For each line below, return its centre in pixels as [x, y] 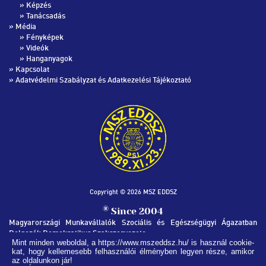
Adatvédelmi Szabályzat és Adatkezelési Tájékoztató [103, 80]
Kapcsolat [32, 69]
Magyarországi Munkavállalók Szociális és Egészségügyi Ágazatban [133, 222]
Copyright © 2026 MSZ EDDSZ [133, 191]
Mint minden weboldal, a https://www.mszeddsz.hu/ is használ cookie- [133, 243]
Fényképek [45, 37]
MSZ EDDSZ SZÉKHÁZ [47, 255]
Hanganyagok [49, 58]
